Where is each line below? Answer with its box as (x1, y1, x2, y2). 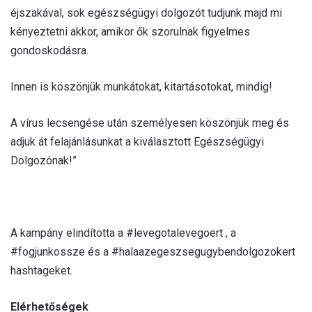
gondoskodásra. (10, 43, 88, 57)
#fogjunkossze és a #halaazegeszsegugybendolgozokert (10, 244, 295, 258)
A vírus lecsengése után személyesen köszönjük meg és (10, 116, 289, 130)
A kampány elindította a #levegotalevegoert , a (10, 226, 236, 240)
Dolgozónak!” (10, 153, 77, 167)
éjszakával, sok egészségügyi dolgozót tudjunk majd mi (10, 6, 282, 19)
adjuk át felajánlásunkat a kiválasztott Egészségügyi (10, 134, 264, 148)
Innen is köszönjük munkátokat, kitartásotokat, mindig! (10, 79, 272, 93)
